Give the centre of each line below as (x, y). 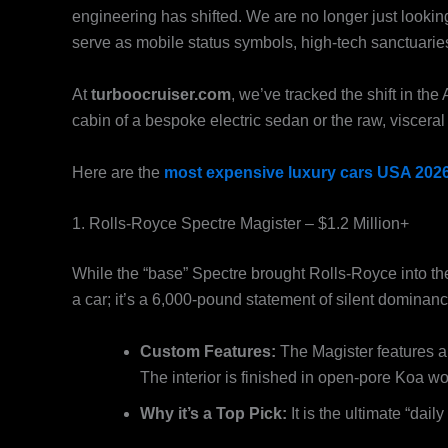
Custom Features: (208, 351)
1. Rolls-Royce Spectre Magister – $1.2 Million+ (240, 224)
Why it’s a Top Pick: (213, 413)
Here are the (118, 172)
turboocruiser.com (161, 95)
